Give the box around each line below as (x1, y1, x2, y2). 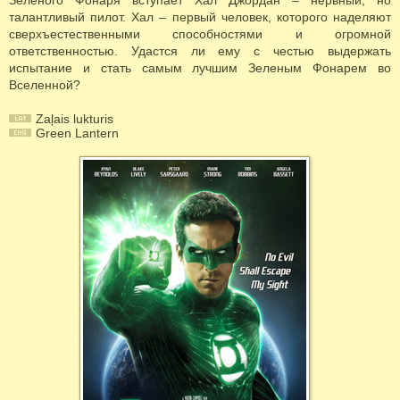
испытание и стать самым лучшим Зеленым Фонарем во (9, 61, 391, 75)
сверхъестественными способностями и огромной (9, 27, 391, 41)
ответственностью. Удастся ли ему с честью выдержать (9, 44, 391, 58)
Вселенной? (9, 78, 80, 92)
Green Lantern (36, 126, 119, 140)
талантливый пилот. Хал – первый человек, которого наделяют (9, 10, 391, 24)
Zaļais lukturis (36, 112, 113, 126)
